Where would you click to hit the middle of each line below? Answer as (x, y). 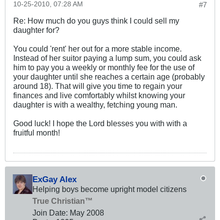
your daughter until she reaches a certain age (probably (109, 76)
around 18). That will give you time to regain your (98, 86)
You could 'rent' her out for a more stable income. (97, 48)
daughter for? (36, 30)
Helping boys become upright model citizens (110, 189)
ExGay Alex (55, 179)
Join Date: (50, 212)
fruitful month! (37, 132)
